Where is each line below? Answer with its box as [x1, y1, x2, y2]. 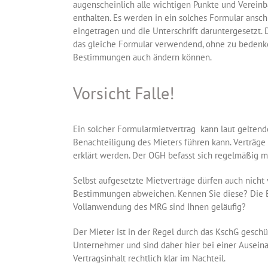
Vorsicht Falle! [73, 82, 175, 105]
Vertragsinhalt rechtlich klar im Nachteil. [73, 252, 226, 264]
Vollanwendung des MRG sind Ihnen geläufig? [73, 201, 246, 213]
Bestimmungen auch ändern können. [73, 51, 212, 63]
